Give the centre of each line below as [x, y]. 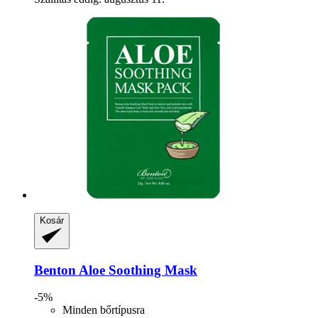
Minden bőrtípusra [104, 310]
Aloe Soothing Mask [137, 270]
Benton [55, 270]
